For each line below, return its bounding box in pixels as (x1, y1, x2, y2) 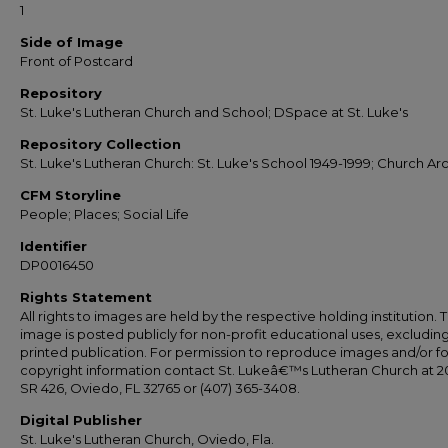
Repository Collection (20, 136, 181, 152)
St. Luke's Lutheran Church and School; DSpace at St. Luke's (20, 104, 408, 120)
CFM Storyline (20, 187, 121, 203)
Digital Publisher (20, 412, 142, 428)
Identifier (20, 238, 87, 254)
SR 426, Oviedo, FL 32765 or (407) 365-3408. (20, 380, 300, 396)
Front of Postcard (20, 53, 133, 69)
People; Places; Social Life (20, 206, 189, 222)
